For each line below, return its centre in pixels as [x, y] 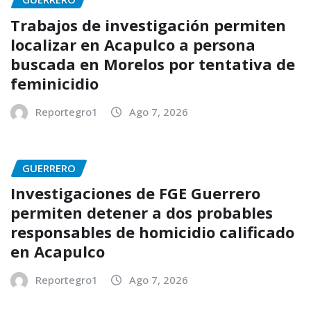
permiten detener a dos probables [142, 213]
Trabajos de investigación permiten [148, 25]
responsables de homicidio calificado [152, 232]
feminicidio [54, 83]
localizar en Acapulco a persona [133, 44]
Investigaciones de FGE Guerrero [135, 193]
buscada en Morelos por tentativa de [153, 64]
